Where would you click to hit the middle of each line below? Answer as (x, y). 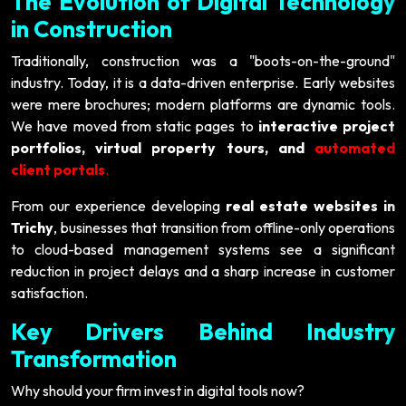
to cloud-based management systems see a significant (203, 249)
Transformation (94, 358)
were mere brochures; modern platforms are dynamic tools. (203, 104)
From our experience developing (118, 205)
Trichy (32, 227)
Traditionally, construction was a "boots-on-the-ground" (203, 60)
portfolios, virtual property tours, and (163, 147)
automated (355, 147)
